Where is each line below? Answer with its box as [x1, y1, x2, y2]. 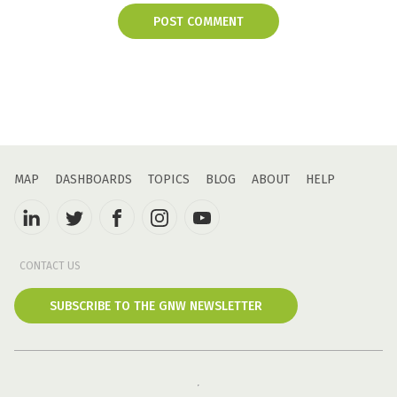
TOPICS [148, 172, 190, 187]
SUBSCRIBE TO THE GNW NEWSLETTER [50, 298, 262, 314]
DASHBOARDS [55, 172, 132, 187]
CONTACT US [19, 260, 81, 272]
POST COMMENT [153, 13, 244, 29]
